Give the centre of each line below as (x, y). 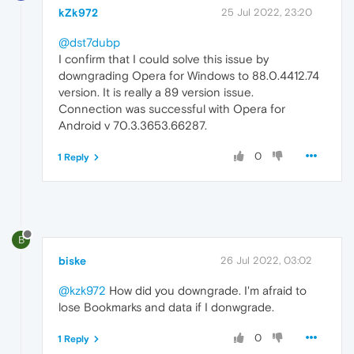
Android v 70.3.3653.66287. (133, 126)
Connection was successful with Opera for (172, 109)
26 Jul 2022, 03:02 (266, 260)
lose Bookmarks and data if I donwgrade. (166, 307)
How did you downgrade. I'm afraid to (206, 290)
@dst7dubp (89, 43)
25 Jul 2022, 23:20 (267, 13)
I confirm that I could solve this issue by (164, 59)
